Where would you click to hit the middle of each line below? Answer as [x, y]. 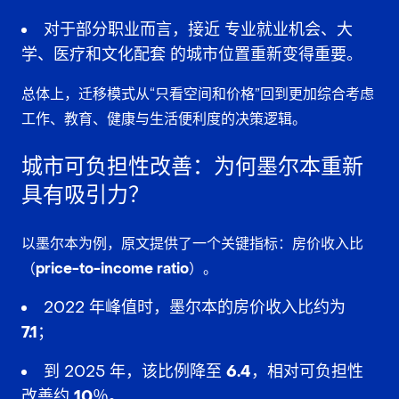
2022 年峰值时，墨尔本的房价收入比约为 [195, 307]
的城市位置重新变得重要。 [264, 54]
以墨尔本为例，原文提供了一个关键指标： [157, 243]
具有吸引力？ [85, 195]
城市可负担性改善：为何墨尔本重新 [192, 167]
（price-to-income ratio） [112, 268]
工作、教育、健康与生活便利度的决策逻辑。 [164, 118]
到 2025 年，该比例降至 [135, 371]
